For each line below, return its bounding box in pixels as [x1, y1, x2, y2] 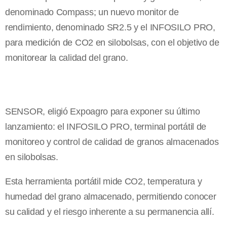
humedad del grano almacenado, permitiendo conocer [5, 192, 216, 202]
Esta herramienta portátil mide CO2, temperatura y [5, 176, 202, 187]
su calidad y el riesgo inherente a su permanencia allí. [5, 207, 214, 217]
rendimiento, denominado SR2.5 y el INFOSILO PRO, [5, 22, 215, 33]
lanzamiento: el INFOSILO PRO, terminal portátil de [5, 122, 207, 132]
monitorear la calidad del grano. [5, 53, 128, 63]
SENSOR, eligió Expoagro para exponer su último [5, 106, 200, 117]
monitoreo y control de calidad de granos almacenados [5, 137, 219, 147]
